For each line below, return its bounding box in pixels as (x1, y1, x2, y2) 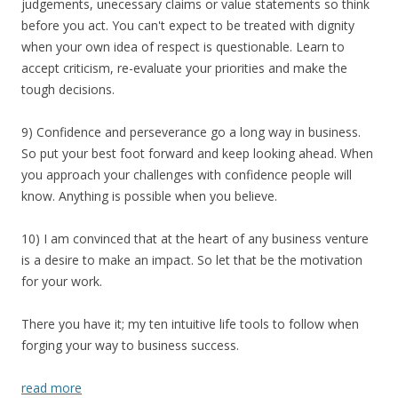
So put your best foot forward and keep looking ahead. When (21, 145, 373, 162)
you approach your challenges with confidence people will (21, 166, 352, 183)
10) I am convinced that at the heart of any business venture (21, 230, 369, 247)
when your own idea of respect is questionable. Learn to (21, 38, 345, 55)
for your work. (21, 273, 102, 290)
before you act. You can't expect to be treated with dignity (21, 17, 354, 34)
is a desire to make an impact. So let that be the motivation (21, 251, 362, 268)
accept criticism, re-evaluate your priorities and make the (21, 60, 347, 76)
